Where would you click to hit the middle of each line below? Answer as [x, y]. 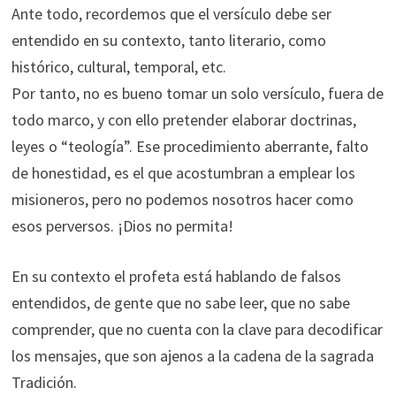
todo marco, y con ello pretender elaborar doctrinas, [183, 120]
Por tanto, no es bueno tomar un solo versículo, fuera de [197, 93]
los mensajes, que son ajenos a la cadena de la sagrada [192, 356]
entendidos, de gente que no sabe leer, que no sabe [180, 303]
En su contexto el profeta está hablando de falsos [176, 276]
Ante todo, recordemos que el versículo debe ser [171, 14]
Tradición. [44, 382]
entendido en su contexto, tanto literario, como [168, 40]
